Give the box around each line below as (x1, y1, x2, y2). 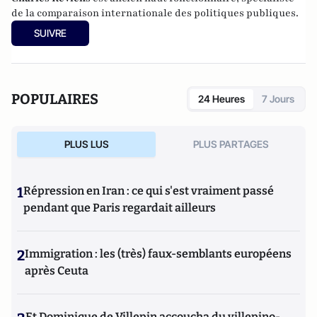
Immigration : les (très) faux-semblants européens (25, 246, 292, 260)
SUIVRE (34, 26, 67, 39)
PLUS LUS (64, 137, 109, 150)
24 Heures (198, 92, 245, 105)
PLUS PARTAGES (192, 137, 269, 150)
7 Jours (262, 92, 294, 105)
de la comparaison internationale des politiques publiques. (11, 6, 299, 20)
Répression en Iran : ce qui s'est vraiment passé (23, 183, 274, 197)
